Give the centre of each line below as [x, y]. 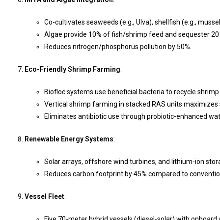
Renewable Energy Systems [69, 139]
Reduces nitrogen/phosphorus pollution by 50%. [118, 46]
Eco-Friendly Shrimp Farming [72, 69]
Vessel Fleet [44, 196]
